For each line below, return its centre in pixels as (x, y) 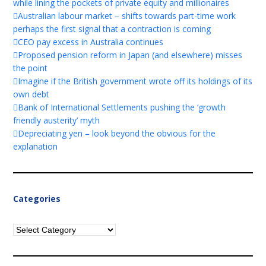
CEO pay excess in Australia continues (91, 42)
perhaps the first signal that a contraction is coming (112, 28)
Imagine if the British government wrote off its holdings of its (135, 81)
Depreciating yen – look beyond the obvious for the (117, 133)
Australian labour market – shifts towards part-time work (127, 15)
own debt (31, 94)
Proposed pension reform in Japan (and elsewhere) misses (130, 55)
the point (31, 68)
